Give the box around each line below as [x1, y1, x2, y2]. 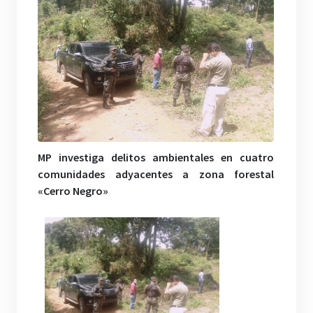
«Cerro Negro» [38, 183, 108, 198]
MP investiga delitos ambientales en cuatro [38, 150, 275, 164]
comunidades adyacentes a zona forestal [38, 166, 275, 181]
